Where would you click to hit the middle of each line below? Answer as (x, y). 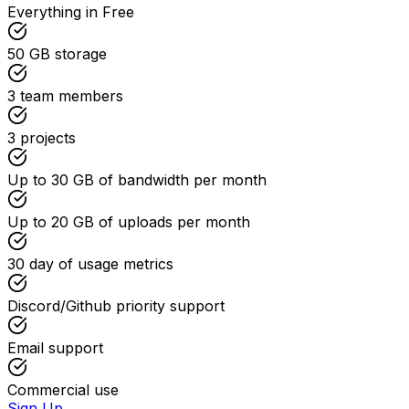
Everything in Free (71, 12)
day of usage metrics (101, 264)
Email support (55, 348)
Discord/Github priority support (116, 306)
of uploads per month (174, 222)
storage (81, 54)
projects (48, 138)
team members (72, 96)
